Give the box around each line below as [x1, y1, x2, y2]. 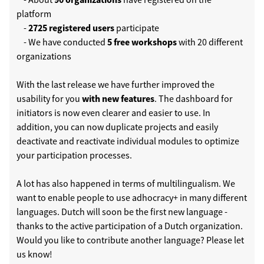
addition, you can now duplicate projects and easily [16, 121, 218, 133]
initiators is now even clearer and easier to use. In [16, 107, 210, 119]
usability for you [16, 93, 82, 105]
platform [16, 8, 51, 20]
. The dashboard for [154, 93, 233, 105]
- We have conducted [16, 36, 107, 48]
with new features [82, 93, 154, 105]
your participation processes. [16, 149, 132, 161]
